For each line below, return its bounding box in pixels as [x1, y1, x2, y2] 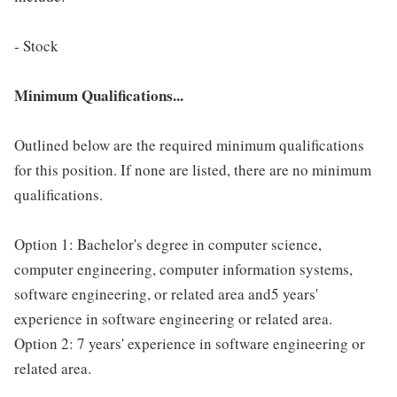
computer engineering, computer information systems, [14, 259, 353, 280]
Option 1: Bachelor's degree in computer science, [14, 234, 322, 255]
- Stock [14, 35, 58, 57]
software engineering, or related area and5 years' [14, 284, 318, 305]
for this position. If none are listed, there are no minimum [14, 160, 371, 181]
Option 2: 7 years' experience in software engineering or [14, 333, 365, 354]
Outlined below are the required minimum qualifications [14, 135, 364, 156]
